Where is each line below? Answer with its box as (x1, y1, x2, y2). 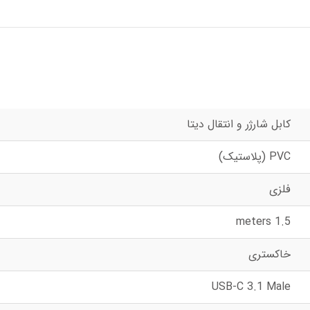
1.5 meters (274, 213, 291, 230)
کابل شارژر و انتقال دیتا (186, 116, 291, 133)
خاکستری (248, 246, 291, 263)
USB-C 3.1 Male (211, 278, 291, 295)
